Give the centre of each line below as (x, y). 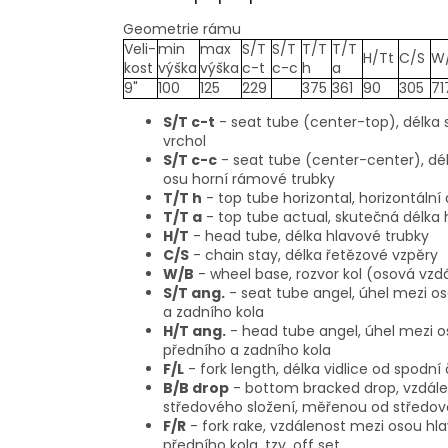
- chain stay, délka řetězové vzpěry (315, 255)
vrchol (184, 141)
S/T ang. (194, 293)
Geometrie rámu (182, 29)
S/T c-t (189, 122)
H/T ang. (194, 331)
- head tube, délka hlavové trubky (311, 236)
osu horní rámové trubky (249, 179)
